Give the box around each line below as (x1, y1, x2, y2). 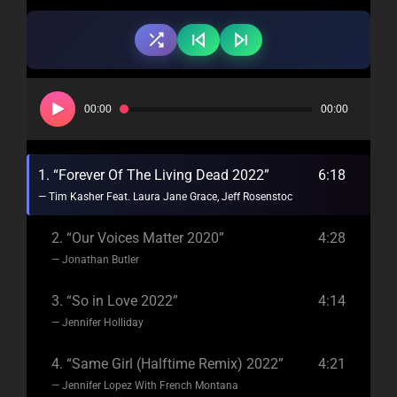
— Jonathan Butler (51, 253, 139, 266)
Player (26, 102, 65, 120)
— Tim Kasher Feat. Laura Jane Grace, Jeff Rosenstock (38, 190, 298, 203)
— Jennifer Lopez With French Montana (51, 378, 238, 392)
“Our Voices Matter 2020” (66, 229, 224, 246)
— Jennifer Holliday (51, 315, 144, 329)
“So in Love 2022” (66, 292, 178, 309)
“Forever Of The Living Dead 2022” (53, 166, 269, 183)
